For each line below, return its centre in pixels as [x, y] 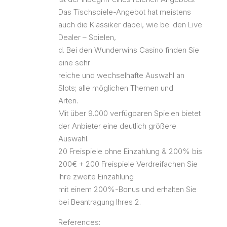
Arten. [68, 100]
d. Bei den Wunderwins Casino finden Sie [129, 50]
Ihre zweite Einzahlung [96, 176]
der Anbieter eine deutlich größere [117, 126]
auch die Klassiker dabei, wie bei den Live [130, 24]
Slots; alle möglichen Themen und [116, 88]
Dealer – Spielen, [87, 37]
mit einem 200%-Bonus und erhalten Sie [127, 189]
